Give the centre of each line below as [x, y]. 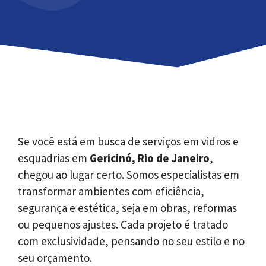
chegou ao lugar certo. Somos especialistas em [129, 175]
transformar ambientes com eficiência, [111, 191]
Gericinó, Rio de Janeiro [150, 158]
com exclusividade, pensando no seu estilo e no [131, 241]
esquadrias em [54, 158]
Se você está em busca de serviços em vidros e [128, 142]
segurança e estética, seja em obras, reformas [127, 208]
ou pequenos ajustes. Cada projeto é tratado [123, 225]
